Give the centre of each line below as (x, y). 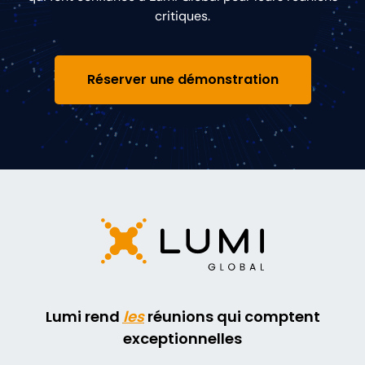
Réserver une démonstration (182, 79)
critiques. (182, 15)
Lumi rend (84, 316)
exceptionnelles (182, 338)
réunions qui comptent (232, 316)
